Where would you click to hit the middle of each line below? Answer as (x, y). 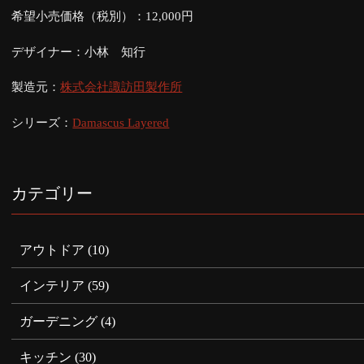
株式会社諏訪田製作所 (121, 87)
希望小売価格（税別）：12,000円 (103, 17)
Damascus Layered (121, 122)
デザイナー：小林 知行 (79, 52)
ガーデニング (59, 322)
